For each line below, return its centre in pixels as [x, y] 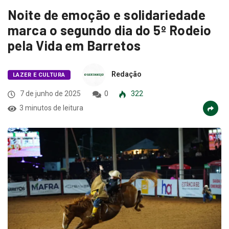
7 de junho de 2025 [50, 81]
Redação [126, 62]
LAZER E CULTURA [39, 62]
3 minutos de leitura [51, 95]
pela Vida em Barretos [74, 33]
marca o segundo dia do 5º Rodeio [110, 17]
